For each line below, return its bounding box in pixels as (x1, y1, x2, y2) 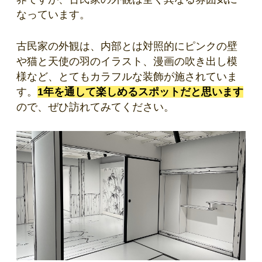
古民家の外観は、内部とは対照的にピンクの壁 (16, 40, 237, 53)
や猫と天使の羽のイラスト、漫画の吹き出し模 (16, 56, 237, 68)
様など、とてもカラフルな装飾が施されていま (16, 71, 237, 83)
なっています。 (16, 9, 90, 21)
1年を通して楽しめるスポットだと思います (37, 86, 243, 98)
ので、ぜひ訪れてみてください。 (16, 101, 174, 113)
